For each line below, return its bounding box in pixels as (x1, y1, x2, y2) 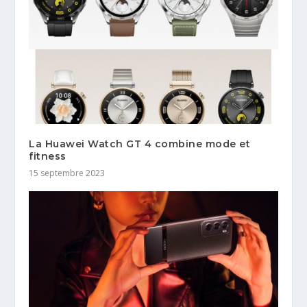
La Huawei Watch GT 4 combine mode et (29, 138, 251, 151)
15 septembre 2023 (29, 167, 106, 180)
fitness (29, 150, 66, 163)
